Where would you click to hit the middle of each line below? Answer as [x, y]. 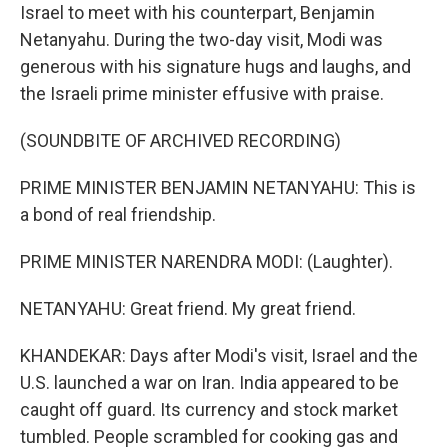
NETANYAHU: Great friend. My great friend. [188, 308]
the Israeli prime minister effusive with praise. [202, 93]
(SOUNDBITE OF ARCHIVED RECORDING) [180, 140]
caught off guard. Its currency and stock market [209, 409]
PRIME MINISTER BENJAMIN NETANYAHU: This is [218, 187]
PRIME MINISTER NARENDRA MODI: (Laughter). [206, 261]
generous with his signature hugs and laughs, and [215, 66]
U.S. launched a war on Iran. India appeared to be [209, 382]
